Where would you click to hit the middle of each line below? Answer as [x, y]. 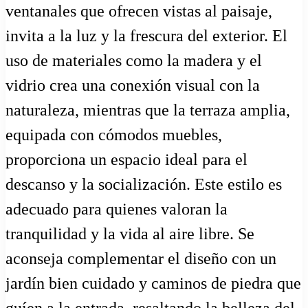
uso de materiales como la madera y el [134, 60]
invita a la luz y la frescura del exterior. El [146, 35]
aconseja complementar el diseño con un [141, 258]
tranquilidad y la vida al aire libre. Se [130, 233]
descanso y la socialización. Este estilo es [144, 184]
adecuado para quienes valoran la [117, 209]
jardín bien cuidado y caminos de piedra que [153, 283]
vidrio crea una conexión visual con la [133, 85]
